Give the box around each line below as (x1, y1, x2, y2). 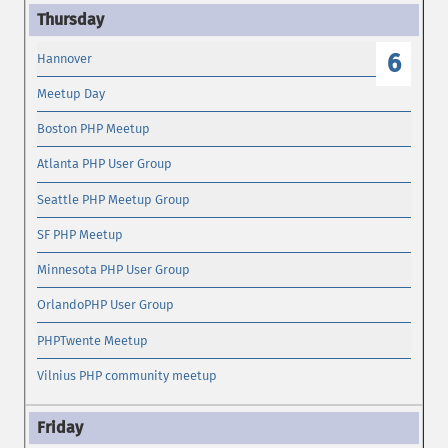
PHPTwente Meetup (37, 332, 149, 348)
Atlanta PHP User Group (37, 156, 173, 172)
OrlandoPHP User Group (37, 297, 175, 313)
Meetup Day (37, 86, 106, 102)
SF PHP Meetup (37, 226, 124, 242)
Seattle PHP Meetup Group (37, 191, 191, 207)
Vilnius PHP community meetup (37, 367, 218, 383)
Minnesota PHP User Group (37, 262, 191, 278)
